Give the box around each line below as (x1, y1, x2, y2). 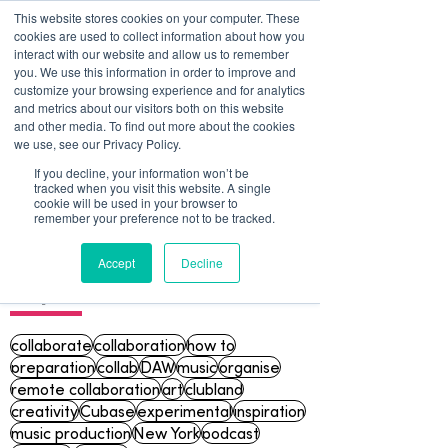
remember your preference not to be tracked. (34, 209, 275, 226)
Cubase (80, 401, 135, 421)
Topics (10, 270, 89, 306)
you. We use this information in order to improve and (14, 63, 296, 80)
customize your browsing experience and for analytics (14, 81, 305, 98)
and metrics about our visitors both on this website (14, 99, 284, 116)
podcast (202, 423, 259, 443)
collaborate (11, 335, 92, 355)
